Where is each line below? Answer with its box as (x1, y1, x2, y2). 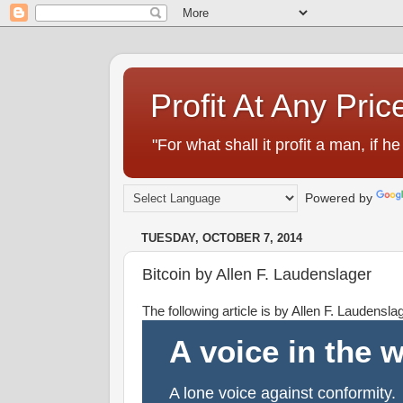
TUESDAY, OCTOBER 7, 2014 (141, 231, 302, 246)
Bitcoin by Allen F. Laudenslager (142, 264, 372, 283)
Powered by (298, 191, 376, 205)
